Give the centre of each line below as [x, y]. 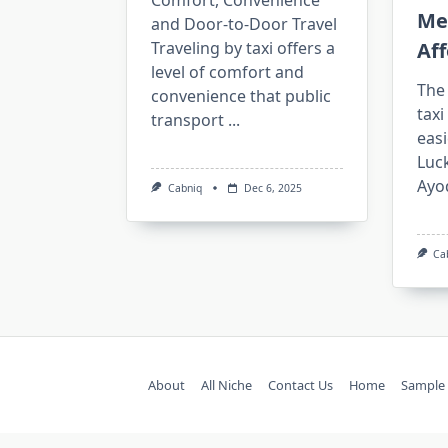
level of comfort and [227, 72]
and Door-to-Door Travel [244, 24]
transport [187, 120]
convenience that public [241, 96]
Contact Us [300, 385]
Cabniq [184, 188]
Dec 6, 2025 [272, 188]
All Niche [226, 385]
